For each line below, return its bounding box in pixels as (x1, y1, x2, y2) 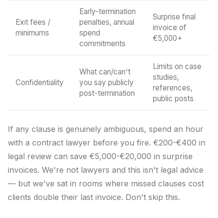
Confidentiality (16, 78, 64, 87)
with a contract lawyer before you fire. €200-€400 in (8, 138, 205, 147)
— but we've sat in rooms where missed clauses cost (8, 179, 204, 188)
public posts (153, 94, 194, 103)
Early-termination (79, 7, 136, 16)
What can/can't (79, 67, 130, 76)
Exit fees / (16, 18, 50, 27)
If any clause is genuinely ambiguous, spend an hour (8, 124, 203, 134)
